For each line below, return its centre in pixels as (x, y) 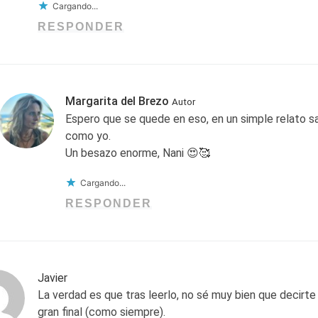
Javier (53, 278)
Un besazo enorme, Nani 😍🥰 (137, 153)
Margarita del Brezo (117, 101)
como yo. (88, 136)
